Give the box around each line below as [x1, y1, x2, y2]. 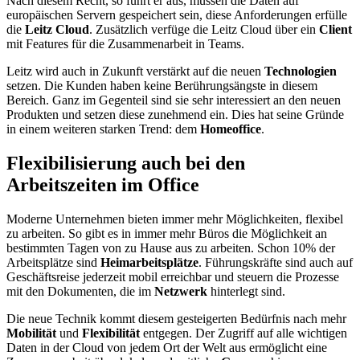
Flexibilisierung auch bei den [6, 153, 245, 174]
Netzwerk [154, 284, 207, 299]
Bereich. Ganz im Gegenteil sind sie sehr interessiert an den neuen [6, 93, 341, 108]
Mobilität [6, 326, 56, 341]
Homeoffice [200, 122, 261, 137]
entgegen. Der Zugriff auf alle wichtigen [140, 326, 347, 341]
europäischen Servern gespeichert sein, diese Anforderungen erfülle [6, 8, 347, 22]
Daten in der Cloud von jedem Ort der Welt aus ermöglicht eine [6, 341, 327, 355]
